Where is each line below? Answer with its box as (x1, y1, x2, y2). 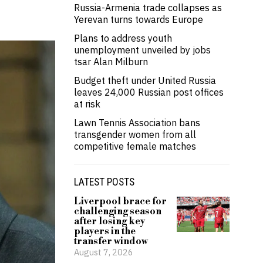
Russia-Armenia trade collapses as (74, 2, 222, 14)
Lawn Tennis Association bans (74, 117, 200, 129)
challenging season (74, 205, 161, 217)
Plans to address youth (74, 32, 172, 44)
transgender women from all (74, 129, 196, 140)
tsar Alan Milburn (74, 56, 148, 68)
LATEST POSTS (74, 176, 134, 188)
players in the (74, 225, 136, 237)
